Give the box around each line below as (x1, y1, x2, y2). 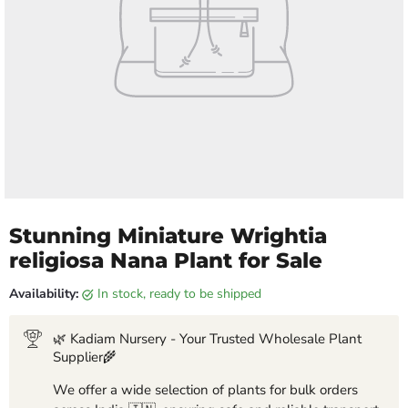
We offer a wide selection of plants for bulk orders (53, 381, 358, 400)
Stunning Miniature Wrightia (9, 223, 327, 250)
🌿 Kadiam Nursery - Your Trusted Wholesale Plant (53, 330, 362, 349)
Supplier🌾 (53, 348, 117, 367)
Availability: (9, 285, 78, 303)
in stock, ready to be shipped (101, 285, 261, 303)
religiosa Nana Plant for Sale (9, 248, 322, 274)
